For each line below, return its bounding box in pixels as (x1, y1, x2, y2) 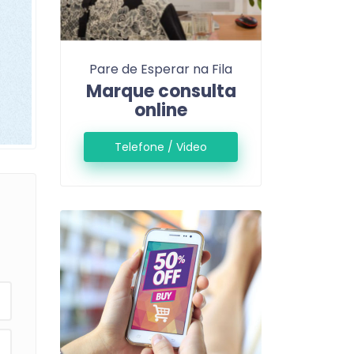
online (134, 98, 187, 123)
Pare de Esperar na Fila (89, 60, 232, 79)
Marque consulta (85, 79, 236, 104)
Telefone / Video (115, 139, 207, 156)
